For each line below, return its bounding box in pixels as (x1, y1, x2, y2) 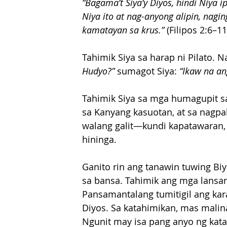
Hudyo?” (82, 65, 115, 78)
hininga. (82, 133, 117, 146)
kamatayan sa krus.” (82, 24, 164, 36)
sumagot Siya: (115, 65, 179, 78)
